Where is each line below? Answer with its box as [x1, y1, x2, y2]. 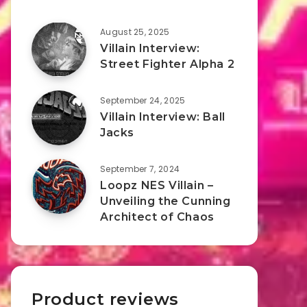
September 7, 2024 [100, 163, 180, 175]
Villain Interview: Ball [100, 110, 225, 123]
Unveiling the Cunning [100, 195, 231, 208]
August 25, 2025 [100, 26, 170, 38]
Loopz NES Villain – [100, 179, 214, 192]
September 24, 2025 [100, 95, 186, 106]
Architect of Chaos [100, 210, 214, 223]
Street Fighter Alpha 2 [100, 58, 235, 71]
